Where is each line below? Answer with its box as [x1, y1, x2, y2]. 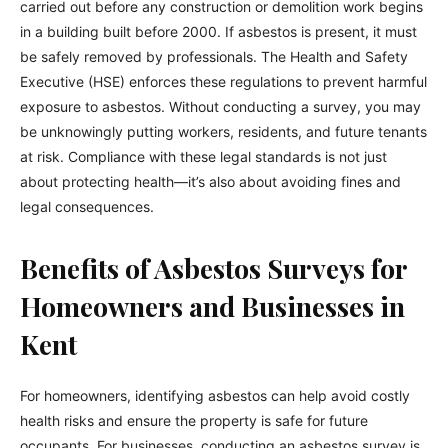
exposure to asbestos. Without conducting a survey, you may [20, 98, 421, 115]
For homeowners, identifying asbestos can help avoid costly [20, 387, 410, 404]
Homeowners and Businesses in [20, 288, 405, 324]
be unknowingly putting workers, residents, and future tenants [20, 123, 427, 140]
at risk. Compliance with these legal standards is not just [20, 148, 387, 165]
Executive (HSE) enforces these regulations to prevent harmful [20, 73, 427, 90]
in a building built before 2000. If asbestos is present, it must [20, 23, 417, 40]
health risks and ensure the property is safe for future [20, 412, 368, 429]
